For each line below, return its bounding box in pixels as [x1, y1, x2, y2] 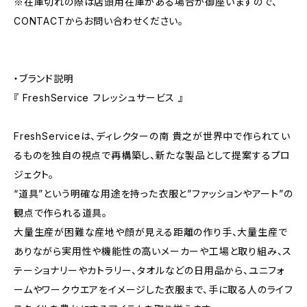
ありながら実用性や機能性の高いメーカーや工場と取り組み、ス [14, 245, 293, 257]
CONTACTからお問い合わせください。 [14, 15, 184, 27]
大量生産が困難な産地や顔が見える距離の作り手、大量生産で [14, 226, 288, 238]
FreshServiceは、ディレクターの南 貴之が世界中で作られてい [14, 130, 291, 142]
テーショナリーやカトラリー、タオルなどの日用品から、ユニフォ [14, 265, 285, 276]
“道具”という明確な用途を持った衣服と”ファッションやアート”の [14, 188, 293, 199]
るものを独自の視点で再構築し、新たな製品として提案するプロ [14, 149, 291, 161]
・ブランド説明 [14, 73, 74, 84]
